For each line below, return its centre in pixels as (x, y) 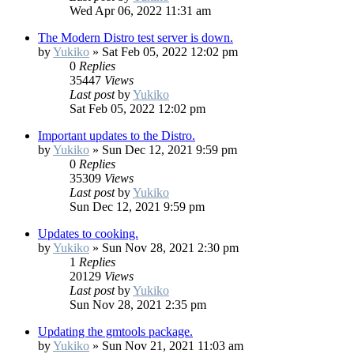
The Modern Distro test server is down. (136, 38)
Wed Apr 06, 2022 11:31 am (140, 11)
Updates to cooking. (88, 234)
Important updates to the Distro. (117, 136)
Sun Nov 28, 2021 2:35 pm (138, 305)
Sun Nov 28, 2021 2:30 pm (170, 248)
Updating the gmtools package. (115, 332)
